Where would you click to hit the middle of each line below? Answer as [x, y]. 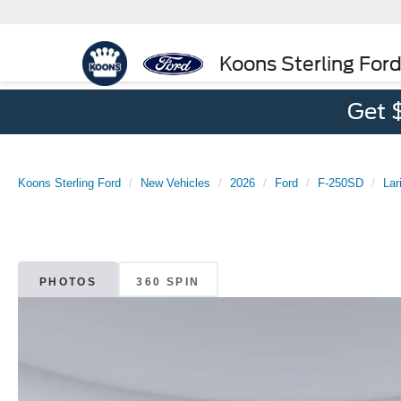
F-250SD [341, 183]
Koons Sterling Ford [69, 183]
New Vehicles [175, 183]
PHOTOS [68, 282]
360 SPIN [168, 282]
